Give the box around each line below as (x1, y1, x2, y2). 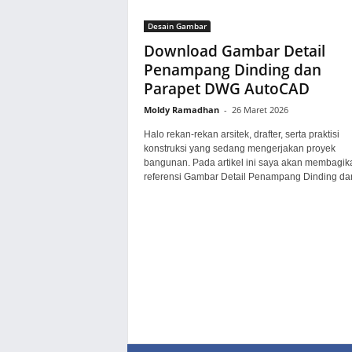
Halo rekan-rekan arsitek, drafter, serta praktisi (143, 129, 339, 140)
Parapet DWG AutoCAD (143, 79, 310, 99)
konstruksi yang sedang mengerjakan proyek (143, 143, 335, 154)
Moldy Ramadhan (143, 104, 219, 115)
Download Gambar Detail (143, 41, 325, 61)
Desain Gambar (147, 20, 207, 31)
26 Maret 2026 (231, 104, 288, 115)
